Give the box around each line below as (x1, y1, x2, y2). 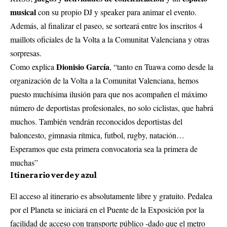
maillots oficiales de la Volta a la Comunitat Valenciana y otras (10, 33, 209, 45)
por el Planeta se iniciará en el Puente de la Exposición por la (10, 204, 204, 215)
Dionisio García (56, 60, 109, 72)
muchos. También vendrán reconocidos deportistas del (10, 116, 182, 127)
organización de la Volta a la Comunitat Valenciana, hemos (10, 74, 199, 86)
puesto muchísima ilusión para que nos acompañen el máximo (10, 88, 207, 99)
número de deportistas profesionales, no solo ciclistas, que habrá (10, 102, 213, 113)
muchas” (10, 157, 38, 168)
